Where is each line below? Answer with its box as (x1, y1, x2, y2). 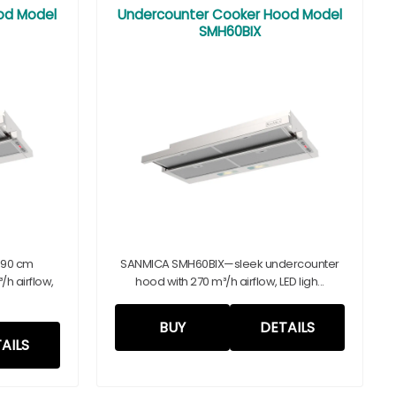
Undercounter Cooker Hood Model (117, 5, 342, 24)
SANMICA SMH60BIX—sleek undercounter (120, 255, 339, 272)
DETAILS (259, 317, 315, 338)
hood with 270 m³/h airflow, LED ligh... (135, 273, 324, 290)
